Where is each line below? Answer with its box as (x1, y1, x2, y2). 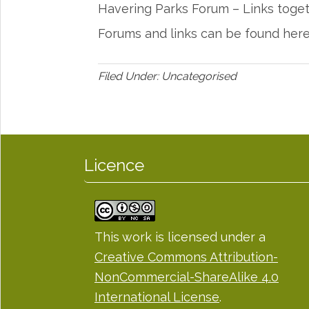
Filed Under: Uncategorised (98, 70, 237, 83)
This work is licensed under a (94, 230, 266, 245)
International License (94, 290, 219, 305)
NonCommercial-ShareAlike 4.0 (94, 270, 279, 285)
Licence (84, 155, 144, 176)
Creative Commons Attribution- (94, 250, 278, 265)
